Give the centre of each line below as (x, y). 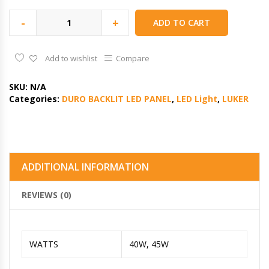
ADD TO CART (182, 22)
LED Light (197, 98)
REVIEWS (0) (47, 195)
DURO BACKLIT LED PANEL (117, 98)
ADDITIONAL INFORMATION (85, 167)
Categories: (35, 98)
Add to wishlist (71, 58)
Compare (133, 58)
